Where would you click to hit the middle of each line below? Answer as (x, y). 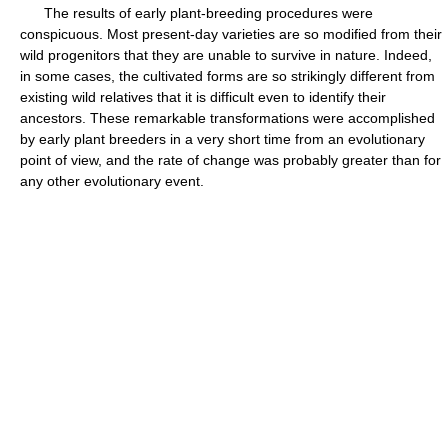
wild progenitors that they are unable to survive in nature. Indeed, (226, 55)
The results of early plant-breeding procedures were (196, 13)
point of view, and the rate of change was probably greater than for (230, 160)
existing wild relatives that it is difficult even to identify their (203, 97)
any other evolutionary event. (112, 181)
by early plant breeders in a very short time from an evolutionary (222, 139)
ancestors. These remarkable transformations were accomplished (227, 118)
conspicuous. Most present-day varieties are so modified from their (231, 34)
